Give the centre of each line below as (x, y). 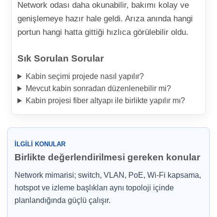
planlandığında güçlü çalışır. (62, 201)
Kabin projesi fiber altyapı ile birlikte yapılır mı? (105, 101)
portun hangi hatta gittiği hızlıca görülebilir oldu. (103, 32)
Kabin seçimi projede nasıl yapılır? (85, 77)
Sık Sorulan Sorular (61, 59)
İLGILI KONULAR (40, 144)
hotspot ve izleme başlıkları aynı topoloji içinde (94, 188)
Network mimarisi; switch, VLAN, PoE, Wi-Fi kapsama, (108, 175)
